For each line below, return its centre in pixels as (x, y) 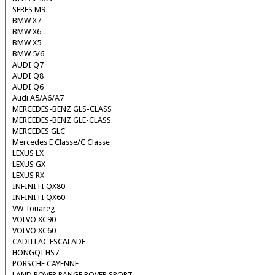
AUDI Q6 (28, 87)
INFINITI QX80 (39, 187)
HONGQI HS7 (36, 253)
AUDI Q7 (28, 65)
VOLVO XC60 (34, 231)
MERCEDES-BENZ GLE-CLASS (62, 120)
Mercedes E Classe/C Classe (61, 142)
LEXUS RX (28, 176)
